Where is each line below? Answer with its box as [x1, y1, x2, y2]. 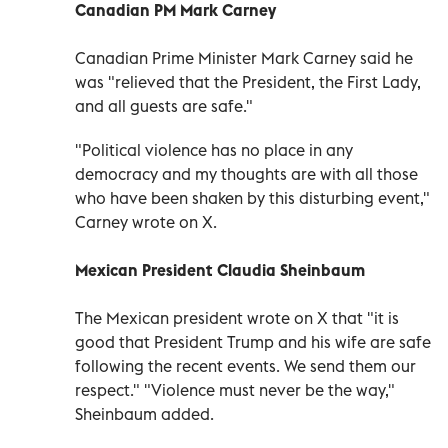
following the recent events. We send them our [75, 355, 416, 376]
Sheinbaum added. [75, 403, 214, 424]
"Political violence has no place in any [75, 139, 353, 160]
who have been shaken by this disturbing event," [75, 187, 430, 208]
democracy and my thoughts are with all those [75, 163, 418, 184]
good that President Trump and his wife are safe [75, 331, 431, 352]
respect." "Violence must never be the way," [75, 379, 395, 400]
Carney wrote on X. [75, 211, 217, 232]
